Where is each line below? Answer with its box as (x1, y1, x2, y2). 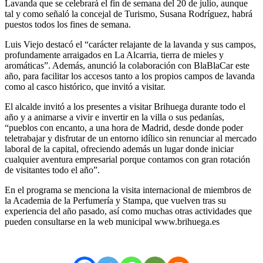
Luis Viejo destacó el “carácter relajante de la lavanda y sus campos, (5, 39, 256, 49)
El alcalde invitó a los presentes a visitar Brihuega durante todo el (5, 101, 245, 112)
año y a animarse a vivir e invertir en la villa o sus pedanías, (5, 112, 224, 122)
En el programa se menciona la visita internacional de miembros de (5, 184, 251, 195)
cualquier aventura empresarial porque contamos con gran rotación (5, 154, 250, 164)
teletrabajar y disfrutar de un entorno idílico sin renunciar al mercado (5, 133, 257, 143)
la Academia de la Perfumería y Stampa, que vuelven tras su (5, 195, 226, 205)
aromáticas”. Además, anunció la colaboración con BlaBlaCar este (5, 60, 249, 70)
